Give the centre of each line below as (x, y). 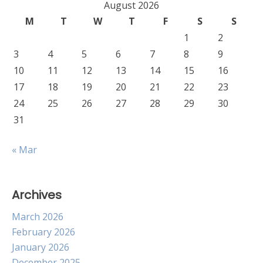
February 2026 (43, 232)
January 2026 (41, 247)
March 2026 (38, 217)
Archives (37, 195)
